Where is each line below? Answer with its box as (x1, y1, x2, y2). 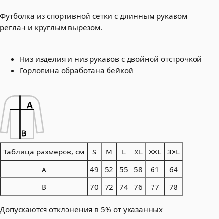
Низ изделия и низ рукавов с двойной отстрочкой (20, 53, 202, 64)
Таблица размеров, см (3, 146, 84, 156)
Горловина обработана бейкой (20, 65, 133, 75)
